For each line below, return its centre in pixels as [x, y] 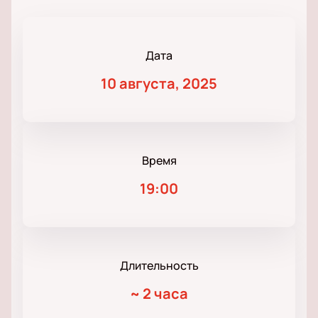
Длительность [159, 266]
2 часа [165, 294]
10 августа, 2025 [159, 84]
